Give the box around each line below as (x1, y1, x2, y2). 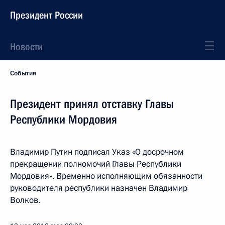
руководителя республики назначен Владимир (10, 182, 187, 194)
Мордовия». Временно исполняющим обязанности (10, 170, 202, 182)
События (10, 69, 36, 78)
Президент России (10, 9, 83, 21)
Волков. (10, 194, 41, 206)
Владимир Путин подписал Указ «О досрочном (10, 146, 184, 158)
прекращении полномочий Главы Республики (10, 158, 181, 170)
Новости (10, 41, 43, 53)
